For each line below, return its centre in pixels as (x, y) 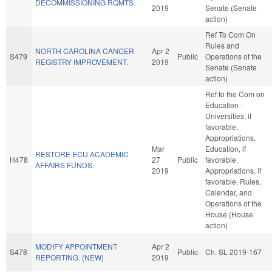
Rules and (222, 45)
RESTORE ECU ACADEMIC (82, 154)
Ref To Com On (230, 34)
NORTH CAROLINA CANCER (85, 50)
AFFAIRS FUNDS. (65, 165)
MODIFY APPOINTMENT (76, 246)
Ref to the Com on (235, 93)
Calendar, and (229, 192)
